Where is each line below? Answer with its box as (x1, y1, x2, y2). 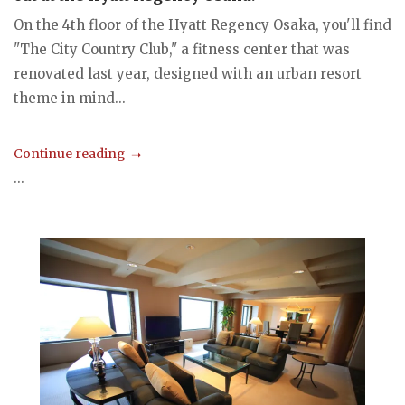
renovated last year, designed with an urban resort (14, 64, 362, 82)
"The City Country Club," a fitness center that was (14, 40, 350, 58)
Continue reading (14, 145, 125, 162)
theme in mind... (14, 89, 126, 107)
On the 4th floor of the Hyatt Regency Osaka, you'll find (14, 15, 391, 33)
